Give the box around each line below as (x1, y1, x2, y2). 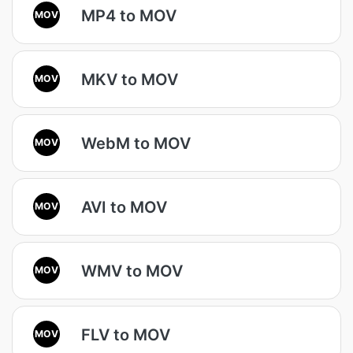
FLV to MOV (81, 325, 170, 344)
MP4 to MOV (81, 6, 176, 25)
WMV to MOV (81, 261, 183, 281)
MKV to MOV (81, 69, 178, 89)
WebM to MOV (81, 133, 191, 153)
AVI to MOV (81, 197, 167, 217)
